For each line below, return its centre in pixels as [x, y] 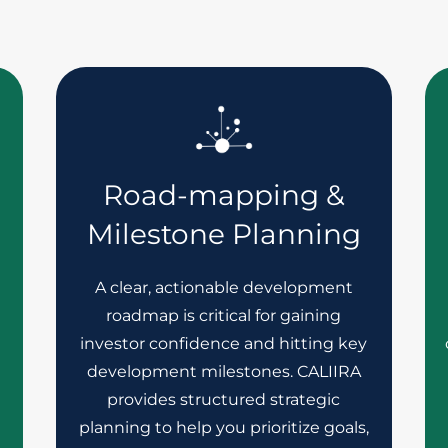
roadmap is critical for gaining [224, 315]
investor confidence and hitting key [224, 343]
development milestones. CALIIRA [223, 371]
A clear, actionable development [223, 287]
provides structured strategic [224, 399]
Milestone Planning [223, 234]
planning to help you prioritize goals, [223, 427]
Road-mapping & [223, 195]
